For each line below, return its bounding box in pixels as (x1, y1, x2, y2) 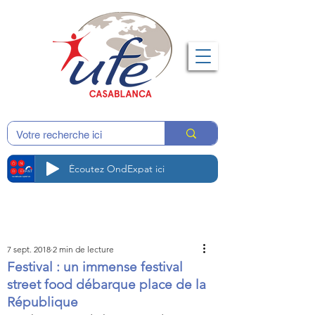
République (7, 294, 78, 310)
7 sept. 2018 (7, 244, 51, 255)
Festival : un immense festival (7, 259, 183, 275)
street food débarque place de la (7, 276, 206, 292)
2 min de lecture (53, 244, 114, 255)
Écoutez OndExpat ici (69, 162, 165, 175)
